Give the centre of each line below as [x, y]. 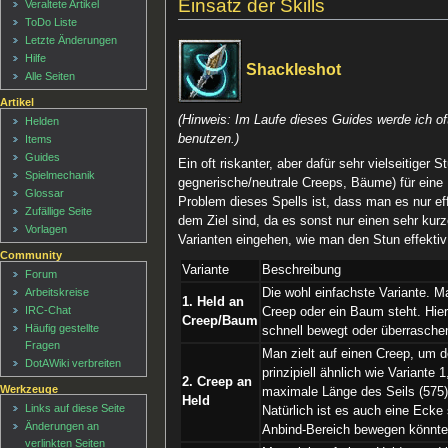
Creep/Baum [220, 320]
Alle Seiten [50, 76]
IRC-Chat [48, 310]
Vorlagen [46, 229]
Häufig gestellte [62, 328]
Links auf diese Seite [75, 407]
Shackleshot [292, 69]
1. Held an [213, 301]
